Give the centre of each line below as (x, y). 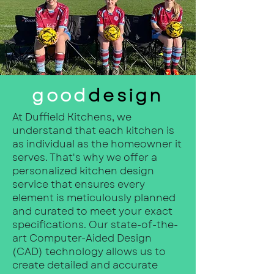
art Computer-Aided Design (82, 238)
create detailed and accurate (85, 265)
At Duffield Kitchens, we (72, 117)
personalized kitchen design (83, 171)
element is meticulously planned (94, 198)
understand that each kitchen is (93, 130)
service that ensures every (79, 184)
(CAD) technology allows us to (89, 251)
